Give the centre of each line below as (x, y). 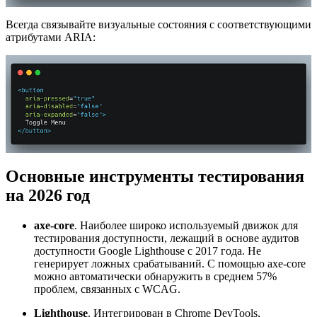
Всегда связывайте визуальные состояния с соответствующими (158, 24)
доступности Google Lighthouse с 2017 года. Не (148, 250)
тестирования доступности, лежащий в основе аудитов (167, 238)
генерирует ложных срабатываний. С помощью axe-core (170, 263)
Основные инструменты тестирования (155, 176)
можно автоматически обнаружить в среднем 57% (155, 276)
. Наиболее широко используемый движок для (186, 225)
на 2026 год (48, 195)
